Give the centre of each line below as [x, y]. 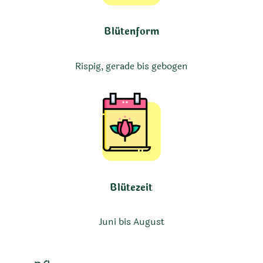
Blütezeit [131, 187]
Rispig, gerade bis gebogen [131, 66]
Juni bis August [131, 222]
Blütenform [131, 32]
